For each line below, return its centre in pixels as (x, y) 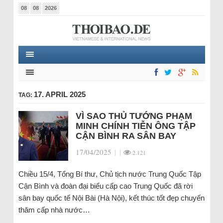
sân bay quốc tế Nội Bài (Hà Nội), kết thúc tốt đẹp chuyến (111, 198)
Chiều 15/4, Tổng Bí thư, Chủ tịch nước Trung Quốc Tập (110, 174)
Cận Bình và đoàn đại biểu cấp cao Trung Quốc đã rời (105, 186)
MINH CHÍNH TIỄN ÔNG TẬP (135, 126)
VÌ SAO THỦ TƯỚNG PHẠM (134, 116)
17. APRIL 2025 (59, 94)
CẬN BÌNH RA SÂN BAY (126, 136)
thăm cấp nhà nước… (54, 210)
